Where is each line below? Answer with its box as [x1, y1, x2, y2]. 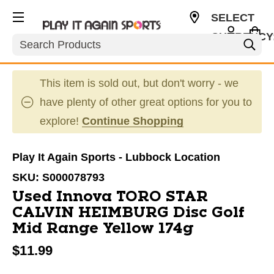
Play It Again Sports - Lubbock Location [12, 151, 220, 163]
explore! [40, 115, 82, 127]
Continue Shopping [82, 115, 183, 127]
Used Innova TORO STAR [12, 190, 208, 204]
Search [12, 34, 47, 46]
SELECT [210, 12, 254, 24]
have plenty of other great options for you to [40, 96, 252, 108]
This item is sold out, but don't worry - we [40, 77, 239, 89]
